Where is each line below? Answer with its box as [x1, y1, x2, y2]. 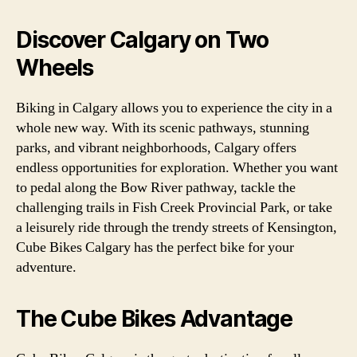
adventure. [16, 257, 76, 277]
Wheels [16, 53, 94, 81]
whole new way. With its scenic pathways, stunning [16, 118, 309, 137]
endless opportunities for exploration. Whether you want [16, 158, 338, 177]
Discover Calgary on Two [16, 25, 269, 53]
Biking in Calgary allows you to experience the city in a [16, 98, 332, 117]
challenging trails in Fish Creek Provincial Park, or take [16, 198, 332, 217]
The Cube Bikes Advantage [16, 304, 293, 332]
